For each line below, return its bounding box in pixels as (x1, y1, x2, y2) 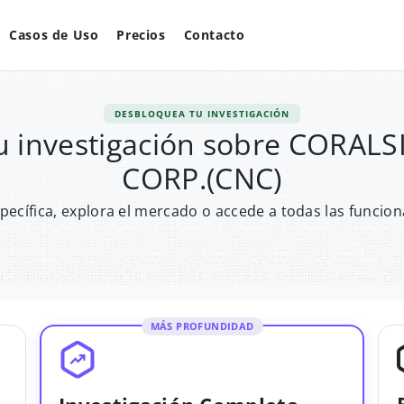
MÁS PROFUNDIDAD (150, 319, 254, 333)
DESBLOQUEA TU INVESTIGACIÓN (115, 107, 289, 120)
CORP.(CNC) (122, 159, 282, 197)
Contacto (183, 26, 245, 43)
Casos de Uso (9, 26, 99, 43)
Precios (116, 26, 166, 43)
